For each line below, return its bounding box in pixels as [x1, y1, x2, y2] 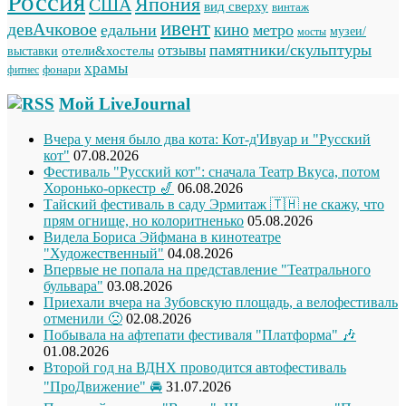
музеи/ [330, 24, 366, 38]
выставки [7, 43, 58, 58]
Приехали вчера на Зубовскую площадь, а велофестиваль [43, 295, 398, 311]
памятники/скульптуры [209, 40, 372, 59]
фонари [43, 62, 81, 76]
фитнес [7, 63, 39, 76]
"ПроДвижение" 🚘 [43, 379, 162, 395]
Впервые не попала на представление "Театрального [43, 262, 371, 278]
